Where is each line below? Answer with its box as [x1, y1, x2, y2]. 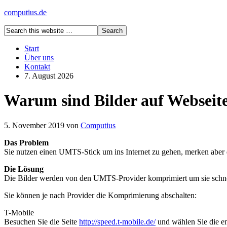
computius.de [4, 8, 47, 17]
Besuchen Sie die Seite [4, 217, 79, 226]
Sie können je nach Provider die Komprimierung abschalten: [4, 191, 197, 200]
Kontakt [24, 62, 50, 71]
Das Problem [4, 138, 49, 147]
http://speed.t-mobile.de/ [79, 217, 156, 226]
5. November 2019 [4, 121, 64, 130]
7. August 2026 [24, 71, 73, 80]
